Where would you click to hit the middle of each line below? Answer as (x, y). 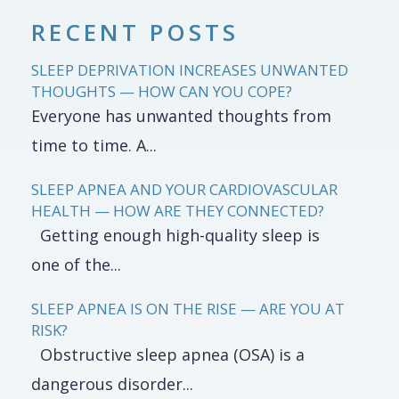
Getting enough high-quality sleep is (175, 235)
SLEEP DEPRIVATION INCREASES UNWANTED (190, 70)
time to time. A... (94, 145)
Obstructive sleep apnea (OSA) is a (168, 354)
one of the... (76, 265)
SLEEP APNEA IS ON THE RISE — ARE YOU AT (188, 309)
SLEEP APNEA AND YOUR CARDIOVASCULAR (184, 189)
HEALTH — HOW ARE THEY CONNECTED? (178, 211)
